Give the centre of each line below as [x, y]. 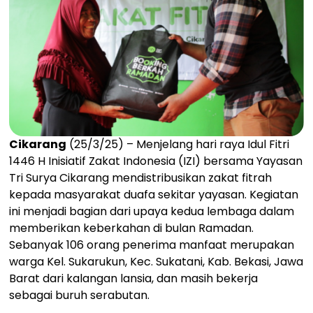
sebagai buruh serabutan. [80, 295]
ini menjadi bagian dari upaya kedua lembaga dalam [152, 211]
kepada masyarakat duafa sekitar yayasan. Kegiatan [154, 194]
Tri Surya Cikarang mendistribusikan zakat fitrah [141, 177]
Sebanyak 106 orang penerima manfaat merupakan [152, 245]
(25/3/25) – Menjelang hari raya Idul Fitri [178, 144]
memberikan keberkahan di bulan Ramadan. [132, 228]
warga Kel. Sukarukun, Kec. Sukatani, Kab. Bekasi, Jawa [156, 261]
